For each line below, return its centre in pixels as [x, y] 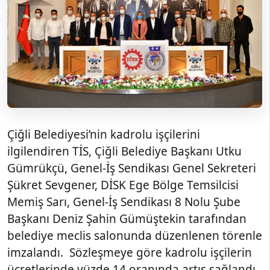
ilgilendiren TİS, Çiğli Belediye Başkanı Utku [124, 151]
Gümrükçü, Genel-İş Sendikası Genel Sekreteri [132, 168]
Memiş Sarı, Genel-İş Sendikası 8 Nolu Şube [124, 202]
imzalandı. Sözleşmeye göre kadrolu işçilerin [130, 252]
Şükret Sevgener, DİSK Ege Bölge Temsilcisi [123, 185]
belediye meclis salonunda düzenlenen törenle [135, 235]
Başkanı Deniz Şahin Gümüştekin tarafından [127, 218]
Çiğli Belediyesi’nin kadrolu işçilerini [104, 134]
